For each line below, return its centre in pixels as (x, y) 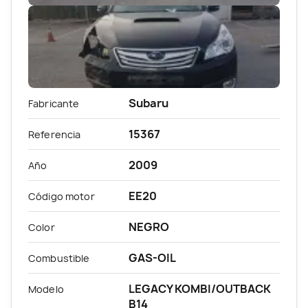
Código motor (62, 196)
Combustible (59, 258)
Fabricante (54, 103)
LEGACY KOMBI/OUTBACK (200, 288)
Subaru (148, 103)
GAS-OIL (152, 257)
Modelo (46, 289)
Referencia (55, 134)
